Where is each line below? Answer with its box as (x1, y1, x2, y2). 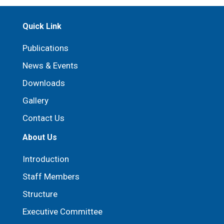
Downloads (22, 78, 65, 88)
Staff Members (22, 171, 79, 181)
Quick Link (22, 21, 61, 31)
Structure (22, 189, 57, 199)
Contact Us (22, 113, 64, 123)
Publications (22, 43, 68, 53)
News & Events (22, 60, 78, 70)
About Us (22, 132, 57, 142)
